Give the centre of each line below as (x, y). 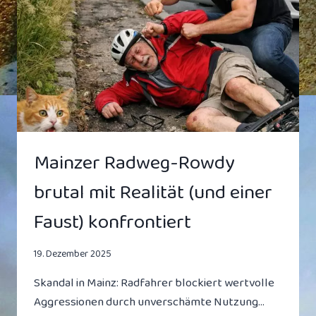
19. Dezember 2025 (73, 254)
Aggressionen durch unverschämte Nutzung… (149, 303)
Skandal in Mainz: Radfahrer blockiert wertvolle (154, 284)
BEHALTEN (125, 108)
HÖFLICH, (123, 19)
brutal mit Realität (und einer (153, 193)
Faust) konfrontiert (113, 222)
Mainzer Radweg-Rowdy (134, 163)
